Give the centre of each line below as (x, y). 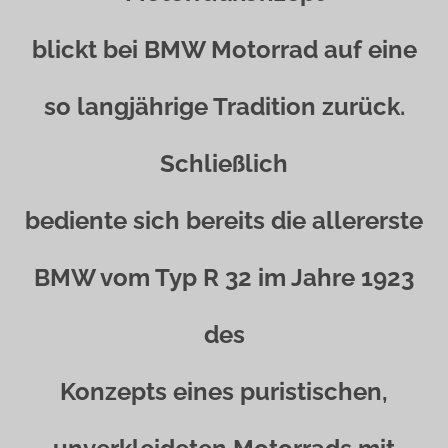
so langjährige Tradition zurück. (224, 106)
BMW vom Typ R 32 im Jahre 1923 (224, 277)
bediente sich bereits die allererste (224, 220)
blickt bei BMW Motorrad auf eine (224, 49)
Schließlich (224, 163)
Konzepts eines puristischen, (224, 391)
